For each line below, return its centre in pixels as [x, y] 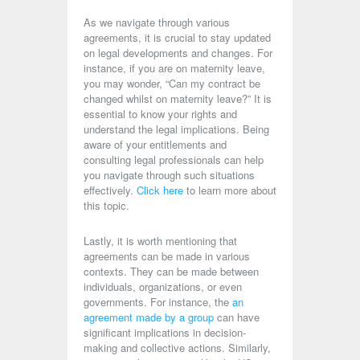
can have [237, 317]
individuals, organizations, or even [163, 286]
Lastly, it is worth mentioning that [160, 241]
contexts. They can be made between [171, 271]
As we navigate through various [157, 22]
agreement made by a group [149, 317]
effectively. [110, 190]
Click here [160, 190]
